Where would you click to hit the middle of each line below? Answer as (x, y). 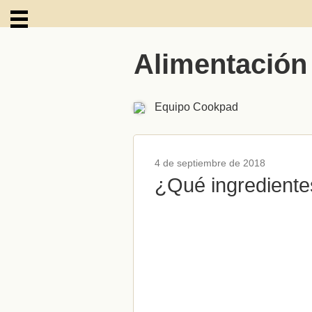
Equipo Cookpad (196, 107)
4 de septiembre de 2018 (210, 163)
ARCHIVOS (39, 95)
